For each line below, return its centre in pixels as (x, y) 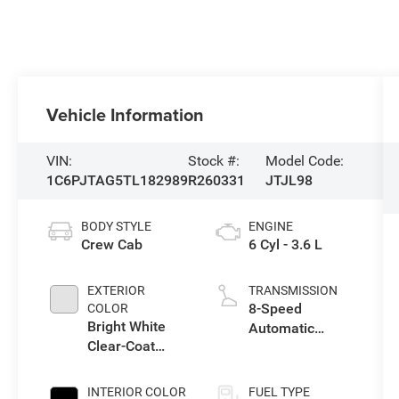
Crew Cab (112, 245)
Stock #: (214, 161)
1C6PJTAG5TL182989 (118, 181)
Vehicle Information (126, 115)
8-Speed (275, 309)
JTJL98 (289, 181)
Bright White (127, 327)
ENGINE (270, 227)
